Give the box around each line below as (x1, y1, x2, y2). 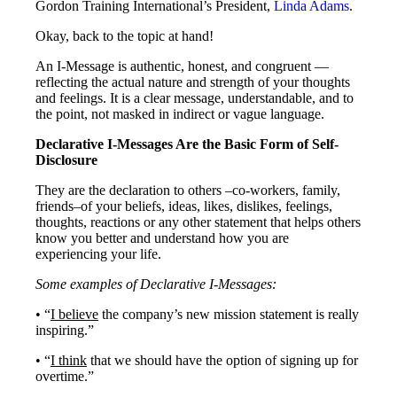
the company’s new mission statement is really (98, 307, 359, 323)
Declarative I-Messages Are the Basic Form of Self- (35, 136, 339, 152)
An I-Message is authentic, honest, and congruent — (35, 58, 329, 74)
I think (51, 353, 87, 369)
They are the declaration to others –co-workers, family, (35, 183, 340, 198)
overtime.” (35, 369, 94, 385)
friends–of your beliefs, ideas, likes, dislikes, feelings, (35, 198, 332, 214)
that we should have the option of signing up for (87, 353, 358, 369)
